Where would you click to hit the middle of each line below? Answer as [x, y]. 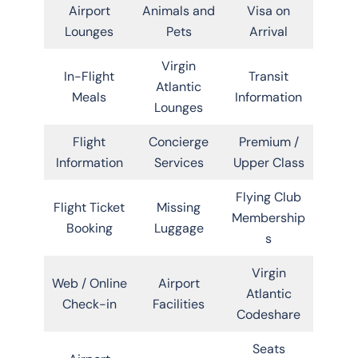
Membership [268, 217]
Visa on [268, 10]
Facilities [179, 304]
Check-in [89, 304]
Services [179, 162]
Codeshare [268, 314]
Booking [89, 228]
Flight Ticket [89, 207]
